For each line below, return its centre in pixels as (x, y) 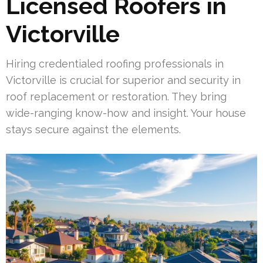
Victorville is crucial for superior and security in (123, 80)
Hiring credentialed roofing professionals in (115, 63)
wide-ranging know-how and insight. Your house (126, 113)
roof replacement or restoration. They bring (116, 96)
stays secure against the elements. (93, 129)
